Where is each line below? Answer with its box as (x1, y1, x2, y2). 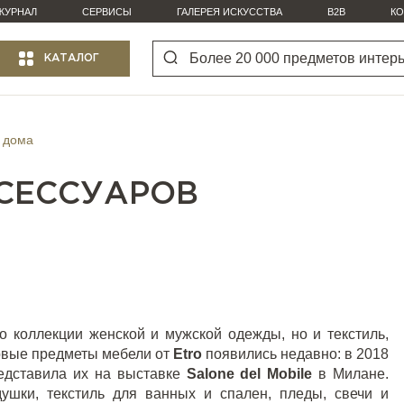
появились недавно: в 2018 (206, 346, 389, 362)
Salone (186, 366, 234, 381)
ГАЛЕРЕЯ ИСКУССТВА (177, 6, 282, 17)
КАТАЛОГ (44, 53, 99, 63)
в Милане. (318, 366, 390, 381)
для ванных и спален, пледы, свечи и (105, 386, 389, 401)
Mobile (267, 366, 313, 381)
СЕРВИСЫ (82, 6, 132, 17)
